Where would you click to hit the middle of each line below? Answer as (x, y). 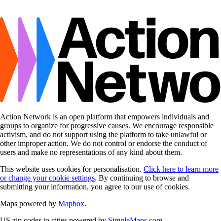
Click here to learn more (181, 169)
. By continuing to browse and (142, 178)
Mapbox (71, 204)
